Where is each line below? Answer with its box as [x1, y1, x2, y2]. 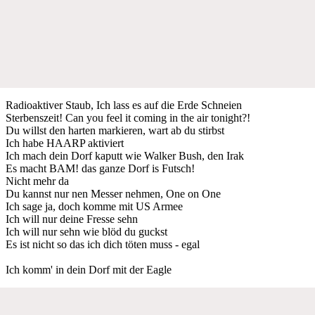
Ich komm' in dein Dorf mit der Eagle [6, 263, 172, 276]
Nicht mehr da [6, 174, 69, 187]
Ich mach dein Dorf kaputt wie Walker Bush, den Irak [6, 149, 244, 162]
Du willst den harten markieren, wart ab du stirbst [6, 124, 224, 136]
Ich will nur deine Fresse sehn [6, 212, 138, 225]
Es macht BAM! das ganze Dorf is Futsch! [6, 162, 195, 174]
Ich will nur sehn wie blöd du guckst [6, 225, 167, 238]
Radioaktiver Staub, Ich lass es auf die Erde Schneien [6, 98, 242, 111]
